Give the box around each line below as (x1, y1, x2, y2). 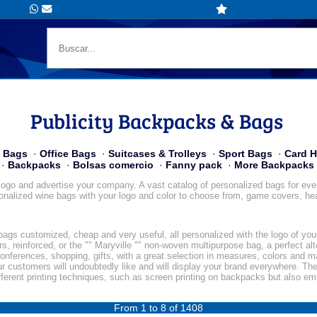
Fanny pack (166, 158, 222, 171)
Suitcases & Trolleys (108, 147, 207, 159)
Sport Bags (219, 147, 272, 159)
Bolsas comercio (73, 158, 154, 171)
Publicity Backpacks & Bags (30, 106, 283, 134)
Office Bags (40, 147, 96, 159)
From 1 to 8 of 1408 (114, 302, 203, 314)
